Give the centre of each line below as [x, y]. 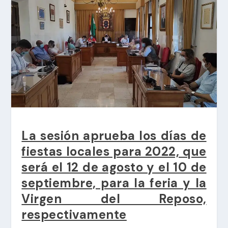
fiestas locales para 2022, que [114, 151]
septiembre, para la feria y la [114, 183]
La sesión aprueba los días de [114, 135]
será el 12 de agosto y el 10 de [114, 167]
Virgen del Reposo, [114, 198]
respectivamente [74, 214]
